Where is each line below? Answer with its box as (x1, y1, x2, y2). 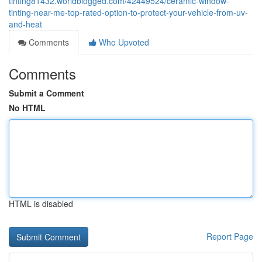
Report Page (206, 230, 253, 242)
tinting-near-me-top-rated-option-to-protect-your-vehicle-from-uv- (9, 6, 248, 18)
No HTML (9, 102, 46, 113)
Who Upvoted (96, 36, 149, 48)
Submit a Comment (9, 87, 84, 99)
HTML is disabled (9, 198, 73, 209)
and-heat (9, 18, 42, 30)
